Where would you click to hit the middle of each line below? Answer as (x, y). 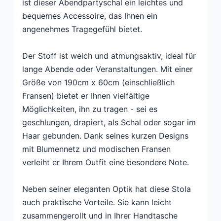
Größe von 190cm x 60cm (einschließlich (98, 83)
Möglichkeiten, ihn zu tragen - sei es (90, 109)
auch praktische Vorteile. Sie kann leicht (97, 203)
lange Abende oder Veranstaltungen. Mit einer (108, 69)
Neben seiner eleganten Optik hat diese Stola (107, 189)
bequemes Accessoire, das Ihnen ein (90, 16)
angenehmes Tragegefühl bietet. (82, 29)
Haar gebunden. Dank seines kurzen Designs (105, 136)
